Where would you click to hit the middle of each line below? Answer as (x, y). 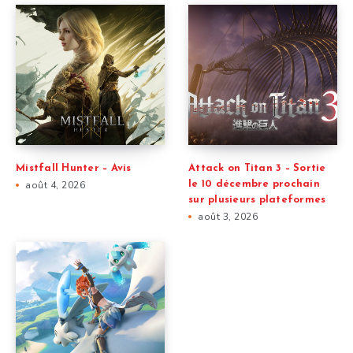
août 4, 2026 (55, 186)
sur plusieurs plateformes (257, 200)
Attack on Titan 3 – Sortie (257, 169)
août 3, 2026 (228, 217)
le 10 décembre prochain (254, 184)
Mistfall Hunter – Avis (74, 169)
